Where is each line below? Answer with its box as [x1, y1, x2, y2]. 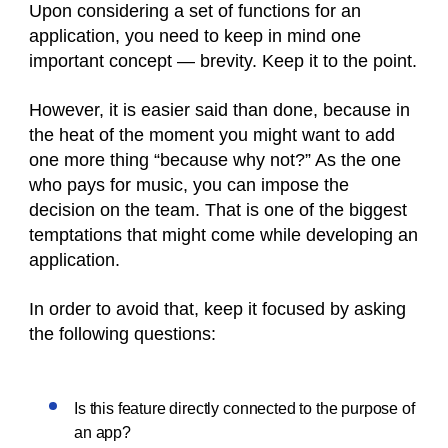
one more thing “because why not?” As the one [29, 150, 401, 170]
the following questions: [29, 324, 216, 344]
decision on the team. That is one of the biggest [29, 200, 407, 220]
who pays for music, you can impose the [29, 175, 349, 195]
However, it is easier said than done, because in [29, 100, 410, 120]
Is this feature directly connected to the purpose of [74, 400, 415, 417]
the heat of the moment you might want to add [29, 125, 395, 145]
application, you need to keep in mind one [29, 26, 361, 46]
